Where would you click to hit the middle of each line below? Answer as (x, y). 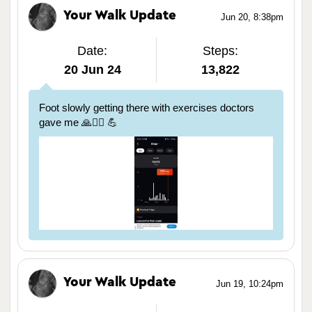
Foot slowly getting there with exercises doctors (147, 108)
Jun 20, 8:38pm (252, 17)
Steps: (220, 51)
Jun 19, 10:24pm (250, 284)
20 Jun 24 (92, 70)
